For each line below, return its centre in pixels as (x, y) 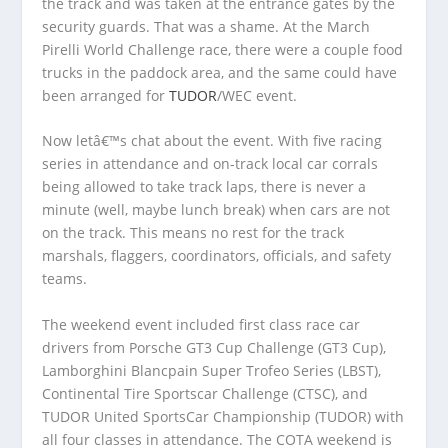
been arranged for (104, 95)
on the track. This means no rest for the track (193, 233)
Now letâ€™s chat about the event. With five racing (212, 141)
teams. (65, 279)
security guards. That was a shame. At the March (206, 26)
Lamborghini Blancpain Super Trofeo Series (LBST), (212, 370)
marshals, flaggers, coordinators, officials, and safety (217, 256)
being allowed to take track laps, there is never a (204, 187)
